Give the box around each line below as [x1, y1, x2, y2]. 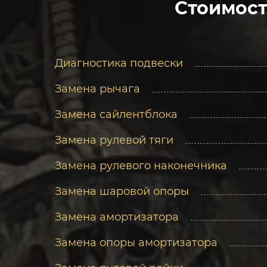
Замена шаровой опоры [55, 185, 189, 198]
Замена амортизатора [55, 210, 179, 223]
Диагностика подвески [55, 57, 183, 70]
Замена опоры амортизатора [55, 236, 218, 249]
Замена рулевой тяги [55, 133, 173, 147]
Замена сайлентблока [55, 108, 178, 121]
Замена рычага [55, 82, 140, 95]
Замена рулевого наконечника [55, 159, 227, 172]
